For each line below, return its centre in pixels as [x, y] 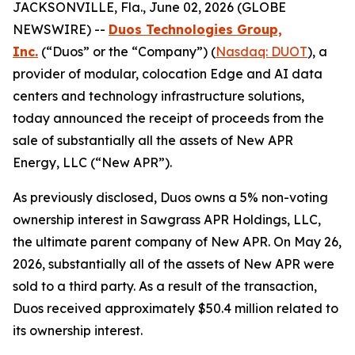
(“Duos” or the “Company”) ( [127, 52]
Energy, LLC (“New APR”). [92, 162]
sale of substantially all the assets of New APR [153, 140]
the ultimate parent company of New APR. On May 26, [177, 242]
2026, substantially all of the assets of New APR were [174, 264]
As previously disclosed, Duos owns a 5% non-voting [170, 197]
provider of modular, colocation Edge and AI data [168, 74]
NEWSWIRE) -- [61, 29]
